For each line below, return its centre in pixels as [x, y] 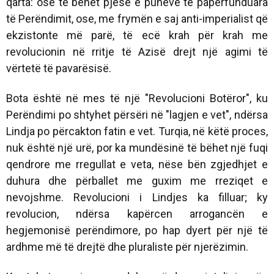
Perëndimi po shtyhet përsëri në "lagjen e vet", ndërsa [137, 115]
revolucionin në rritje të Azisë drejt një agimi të [137, 52]
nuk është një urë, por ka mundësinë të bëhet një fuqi [137, 148]
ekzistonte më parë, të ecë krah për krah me [137, 35]
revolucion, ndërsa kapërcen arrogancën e [137, 214]
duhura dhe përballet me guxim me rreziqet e [137, 181]
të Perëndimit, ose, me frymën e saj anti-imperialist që [137, 19]
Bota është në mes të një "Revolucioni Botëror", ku [137, 98]
